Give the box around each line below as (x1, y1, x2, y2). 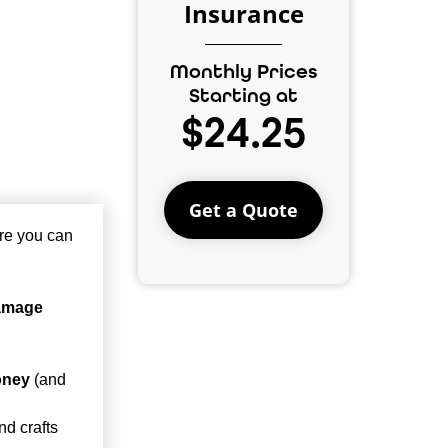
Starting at (189, 82, 299, 107)
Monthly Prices (169, 58, 318, 83)
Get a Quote (189, 197, 299, 222)
